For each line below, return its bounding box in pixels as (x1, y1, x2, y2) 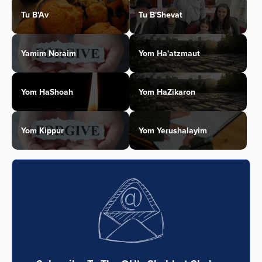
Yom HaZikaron (139, 86, 195, 98)
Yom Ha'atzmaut (139, 47, 200, 60)
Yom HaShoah (21, 86, 73, 98)
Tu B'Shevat (139, 9, 182, 21)
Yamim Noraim (21, 47, 76, 60)
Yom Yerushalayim (139, 125, 207, 137)
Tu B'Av (21, 9, 49, 21)
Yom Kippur (21, 125, 64, 137)
